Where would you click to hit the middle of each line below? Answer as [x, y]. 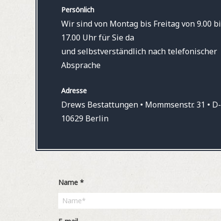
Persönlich [77, 10]
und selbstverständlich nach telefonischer [139, 51]
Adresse [74, 91]
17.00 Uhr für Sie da [97, 37]
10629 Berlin [85, 118]
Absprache [81, 65]
